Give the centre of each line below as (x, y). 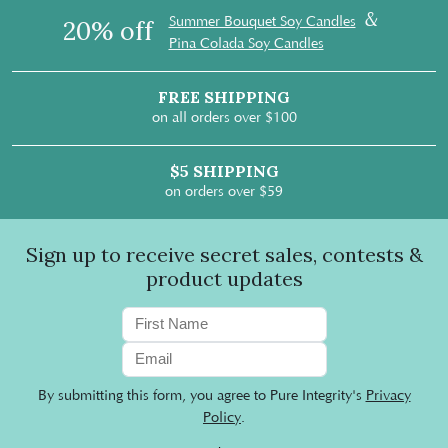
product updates (224, 279)
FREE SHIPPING (224, 97)
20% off (107, 31)
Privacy (388, 396)
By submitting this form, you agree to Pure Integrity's (201, 396)
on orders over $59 (224, 192)
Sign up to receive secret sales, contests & (224, 255)
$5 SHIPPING (224, 171)
